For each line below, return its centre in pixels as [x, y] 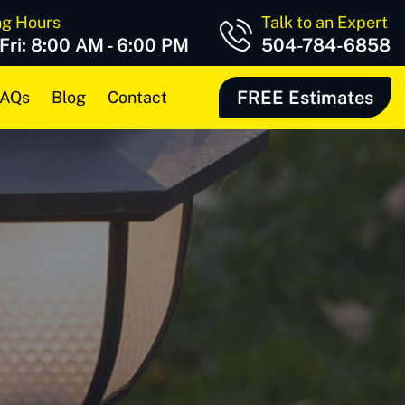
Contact [137, 97]
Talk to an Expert [324, 22]
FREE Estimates [305, 98]
